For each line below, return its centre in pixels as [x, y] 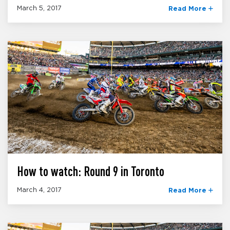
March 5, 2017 [39, 9]
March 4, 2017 [39, 190]
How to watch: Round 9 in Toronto [91, 171]
